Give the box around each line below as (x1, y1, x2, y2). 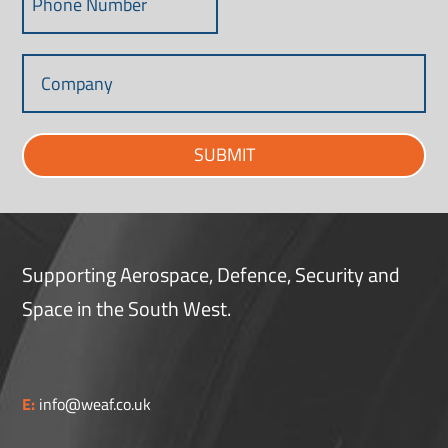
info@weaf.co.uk (35, 391, 152, 416)
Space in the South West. (22, 292, 232, 324)
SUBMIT (193, 141, 255, 169)
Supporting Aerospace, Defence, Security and (22, 258, 401, 290)
